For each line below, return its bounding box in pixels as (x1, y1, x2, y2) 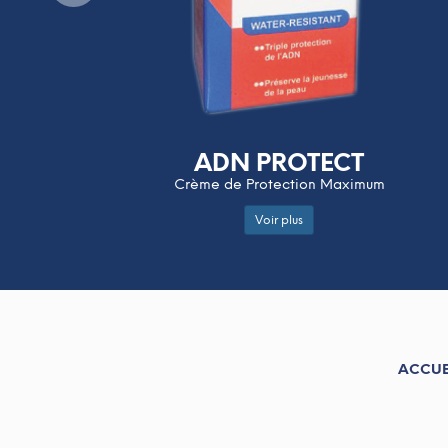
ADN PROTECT (194, 147, 364, 177)
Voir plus (255, 213, 303, 228)
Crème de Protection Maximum (173, 175, 385, 193)
